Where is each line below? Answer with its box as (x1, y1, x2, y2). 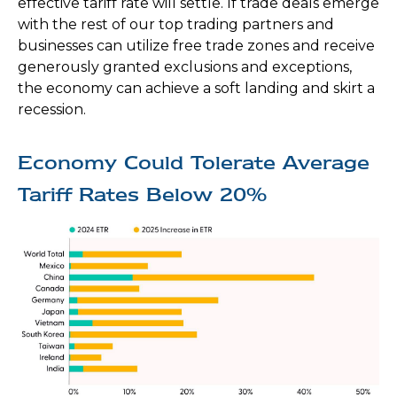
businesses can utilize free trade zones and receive (18, 37, 375, 55)
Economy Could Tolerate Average (18, 151, 370, 175)
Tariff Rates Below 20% (18, 183, 267, 207)
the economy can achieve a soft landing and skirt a (18, 80, 375, 97)
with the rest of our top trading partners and (18, 16, 334, 34)
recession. (18, 101, 86, 119)
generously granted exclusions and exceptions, (18, 58, 352, 76)
